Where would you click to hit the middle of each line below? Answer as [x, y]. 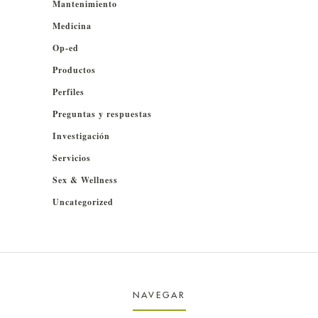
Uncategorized [83, 202]
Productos [74, 70]
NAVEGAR [159, 295]
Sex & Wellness [85, 180]
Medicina [72, 26]
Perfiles [68, 92]
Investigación [81, 136]
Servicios [72, 158]
